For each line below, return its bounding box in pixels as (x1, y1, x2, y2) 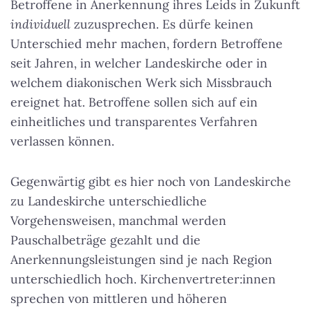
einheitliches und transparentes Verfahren (10, 114, 258, 130)
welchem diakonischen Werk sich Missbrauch (10, 75, 272, 91)
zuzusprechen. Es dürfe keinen (70, 16, 253, 33)
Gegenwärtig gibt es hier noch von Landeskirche (10, 173, 291, 190)
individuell (10, 16, 70, 33)
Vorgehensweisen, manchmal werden (10, 212, 226, 229)
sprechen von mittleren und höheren (10, 290, 227, 307)
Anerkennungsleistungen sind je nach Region (10, 251, 272, 268)
